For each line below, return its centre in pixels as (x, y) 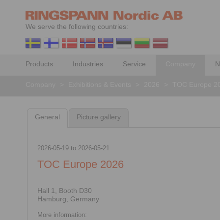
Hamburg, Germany (68, 199)
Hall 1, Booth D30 (64, 191)
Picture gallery (99, 117)
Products (39, 64)
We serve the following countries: (77, 27)
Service (134, 64)
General (47, 117)
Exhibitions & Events (100, 84)
